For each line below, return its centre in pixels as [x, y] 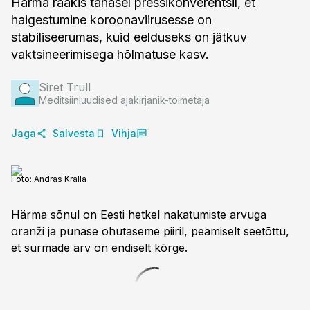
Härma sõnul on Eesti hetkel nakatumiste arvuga [139, 215]
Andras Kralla [60, 179]
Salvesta [74, 133]
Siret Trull [65, 87]
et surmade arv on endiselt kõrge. [99, 248]
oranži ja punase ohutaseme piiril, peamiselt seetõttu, [150, 231]
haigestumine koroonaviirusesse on [111, 20]
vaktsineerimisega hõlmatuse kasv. [110, 54]
